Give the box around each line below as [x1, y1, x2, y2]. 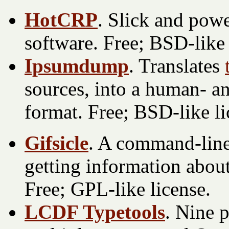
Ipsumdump [25, 54, 129, 77]
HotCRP [25, 8, 98, 31]
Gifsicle [25, 131, 88, 154]
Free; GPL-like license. [25, 177, 211, 200]
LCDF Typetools [25, 200, 165, 223]
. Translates [129, 54, 225, 77]
